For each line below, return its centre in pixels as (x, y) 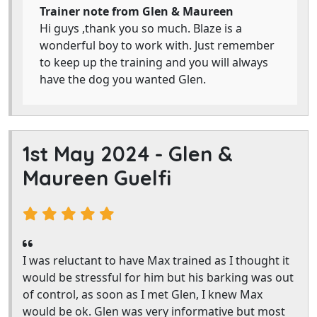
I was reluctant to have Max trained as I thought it (156, 260)
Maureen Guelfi (97, 178)
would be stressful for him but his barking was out (158, 277)
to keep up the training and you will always (154, 62)
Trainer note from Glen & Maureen (137, 11)
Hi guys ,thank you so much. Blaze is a (141, 28)
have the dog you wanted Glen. (123, 79)
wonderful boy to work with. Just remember (157, 45)
